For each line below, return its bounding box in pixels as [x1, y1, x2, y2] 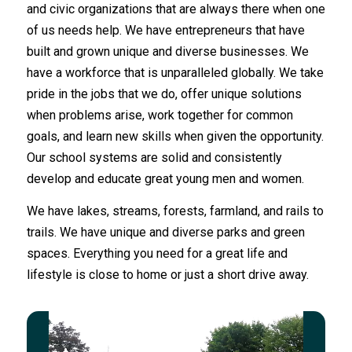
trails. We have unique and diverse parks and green [26, 224, 305, 240]
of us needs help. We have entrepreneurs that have [26, 23, 305, 38]
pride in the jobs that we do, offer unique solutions [26, 86, 302, 102]
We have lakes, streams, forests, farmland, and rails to [26, 203, 324, 218]
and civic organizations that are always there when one [26, 2, 325, 17]
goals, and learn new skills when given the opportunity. [26, 129, 324, 145]
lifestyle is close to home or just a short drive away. [26, 266, 309, 282]
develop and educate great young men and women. [26, 171, 304, 187]
